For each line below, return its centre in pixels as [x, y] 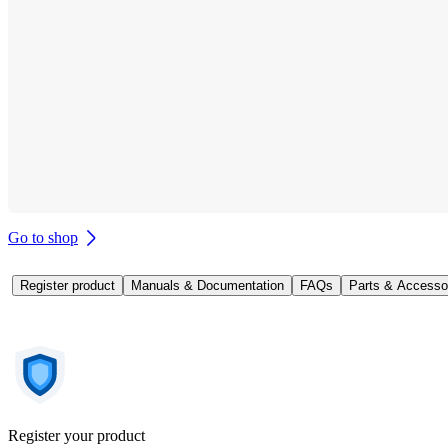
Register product [67, 285]
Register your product [76, 435]
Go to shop [43, 237]
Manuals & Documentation [207, 285]
